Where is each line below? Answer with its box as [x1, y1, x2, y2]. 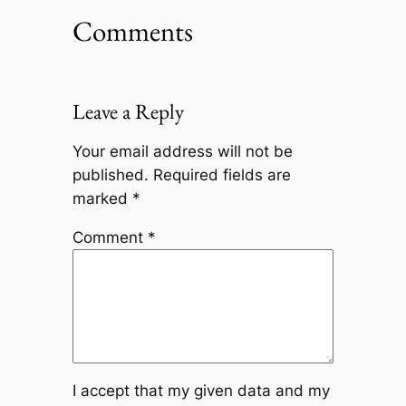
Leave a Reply [72, 98, 184, 126]
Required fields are [152, 166, 291, 185]
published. [72, 166, 149, 185]
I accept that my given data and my [72, 381, 330, 400]
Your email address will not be [72, 142, 293, 161]
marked [72, 189, 132, 208]
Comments [72, 12, 193, 49]
